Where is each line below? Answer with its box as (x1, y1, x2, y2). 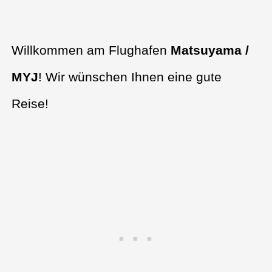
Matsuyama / (171, 43, 250, 58)
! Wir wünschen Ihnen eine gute (38, 70, 222, 84)
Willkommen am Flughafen (12, 43, 171, 58)
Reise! (12, 97, 49, 111)
